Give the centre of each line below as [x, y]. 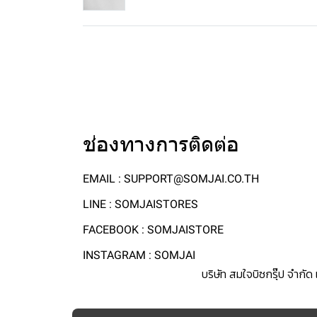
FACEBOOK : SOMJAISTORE [153, 230]
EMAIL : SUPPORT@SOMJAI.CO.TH [171, 179]
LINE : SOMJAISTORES [140, 204]
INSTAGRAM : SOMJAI [139, 255]
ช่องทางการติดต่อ [161, 144]
